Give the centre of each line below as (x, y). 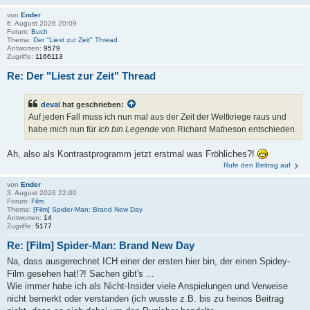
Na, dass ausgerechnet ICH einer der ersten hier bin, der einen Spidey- (148, 261)
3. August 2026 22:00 (42, 193)
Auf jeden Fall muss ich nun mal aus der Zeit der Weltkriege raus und (157, 117)
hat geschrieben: (93, 104)
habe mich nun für (63, 129)
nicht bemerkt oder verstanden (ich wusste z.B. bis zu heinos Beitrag (145, 298)
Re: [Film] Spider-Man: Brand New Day (101, 246)
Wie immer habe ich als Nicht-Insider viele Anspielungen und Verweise (147, 286)
